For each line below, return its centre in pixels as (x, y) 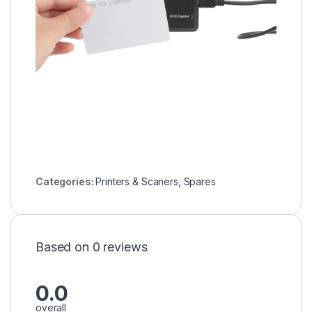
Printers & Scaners (137, 181)
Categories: (66, 181)
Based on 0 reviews (92, 247)
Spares (200, 181)
